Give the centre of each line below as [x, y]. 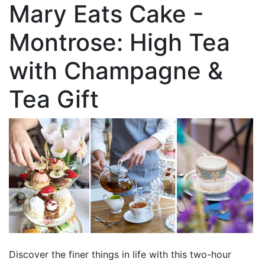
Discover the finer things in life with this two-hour [120, 254]
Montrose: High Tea [119, 42]
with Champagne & [116, 71]
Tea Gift [54, 99]
